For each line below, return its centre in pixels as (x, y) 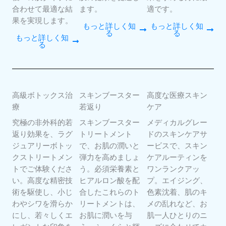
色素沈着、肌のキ (177, 192)
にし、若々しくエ (42, 215)
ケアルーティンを (177, 157)
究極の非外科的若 (42, 123)
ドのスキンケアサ (177, 134)
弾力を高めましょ (110, 157)
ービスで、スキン (177, 146)
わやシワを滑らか (42, 204)
